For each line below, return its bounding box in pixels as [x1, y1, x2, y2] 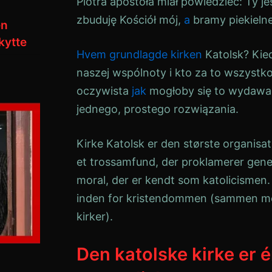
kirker [76, 210, 106, 223]
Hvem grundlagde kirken [76, 48, 202, 61]
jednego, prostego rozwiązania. [76, 103, 239, 115]
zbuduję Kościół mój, [76, 13, 184, 26]
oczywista [76, 84, 132, 97]
